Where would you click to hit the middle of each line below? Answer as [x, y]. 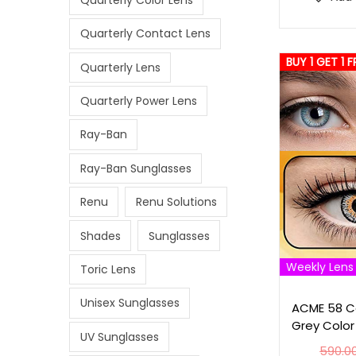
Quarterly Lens [120, 67]
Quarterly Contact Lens [145, 34]
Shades [100, 236]
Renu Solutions [176, 202]
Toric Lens [108, 269]
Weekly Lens [320, 267]
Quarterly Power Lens [138, 101]
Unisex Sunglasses [130, 303]
